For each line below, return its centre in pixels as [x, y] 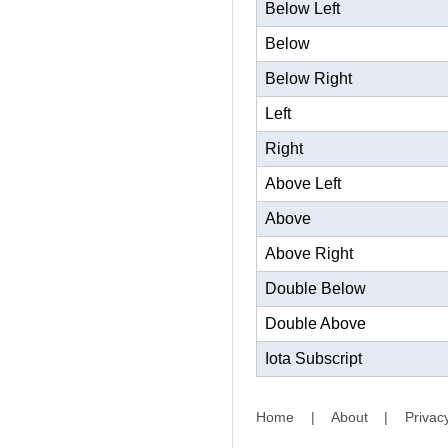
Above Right [309, 253]
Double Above [315, 323]
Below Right [308, 78]
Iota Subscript [313, 358]
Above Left [303, 183]
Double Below [315, 288]
